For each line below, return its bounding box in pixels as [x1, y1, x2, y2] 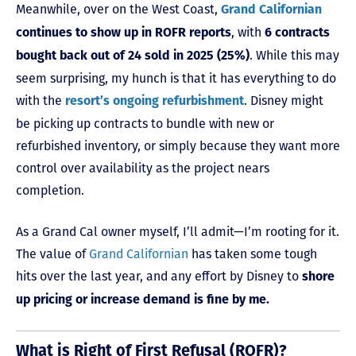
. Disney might [244, 92, 323, 108]
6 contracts [265, 26, 330, 40]
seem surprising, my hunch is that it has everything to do [16, 70, 336, 86]
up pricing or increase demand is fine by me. [16, 293, 269, 307]
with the [16, 92, 65, 108]
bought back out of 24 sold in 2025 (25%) [16, 49, 250, 63]
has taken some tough [188, 246, 317, 261]
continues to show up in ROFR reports [16, 26, 231, 40]
